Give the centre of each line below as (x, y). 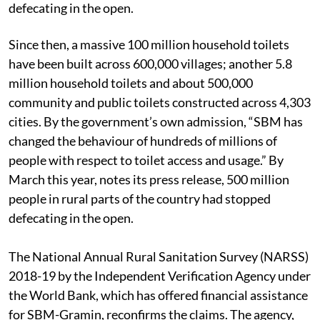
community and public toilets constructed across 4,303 (160, 102)
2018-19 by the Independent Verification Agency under (160, 275)
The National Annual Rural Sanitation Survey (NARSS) (159, 256)
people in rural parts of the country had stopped (140, 198)
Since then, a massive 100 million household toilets (149, 44)
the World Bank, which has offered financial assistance (158, 295)
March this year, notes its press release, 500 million (149, 179)
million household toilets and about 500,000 (131, 82)
